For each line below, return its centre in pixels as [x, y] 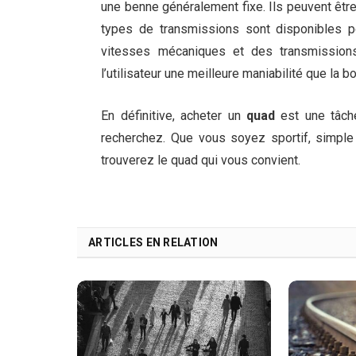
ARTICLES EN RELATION [153, 243]
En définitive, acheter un [174, 115]
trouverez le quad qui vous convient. [201, 160]
